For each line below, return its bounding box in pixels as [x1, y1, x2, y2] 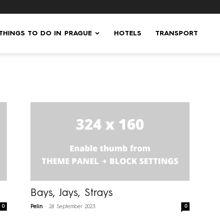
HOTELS [114, 30, 142, 37]
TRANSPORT [155, 30, 198, 37]
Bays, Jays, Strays [30, 188, 113, 198]
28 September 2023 [49, 204, 95, 210]
